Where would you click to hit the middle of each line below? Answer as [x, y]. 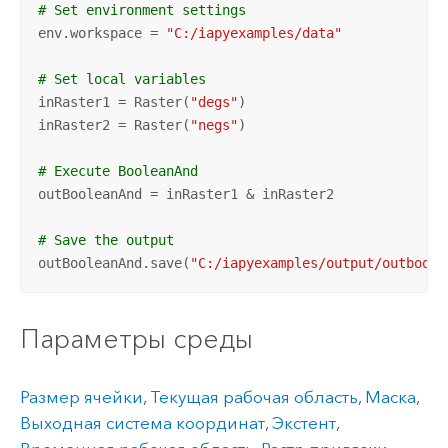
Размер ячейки [81, 397]
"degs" [213, 101]
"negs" [213, 124]
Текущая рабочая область [253, 397]
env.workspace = [101, 32]
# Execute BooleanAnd [117, 170]
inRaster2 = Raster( [113, 124]
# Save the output [109, 239]
